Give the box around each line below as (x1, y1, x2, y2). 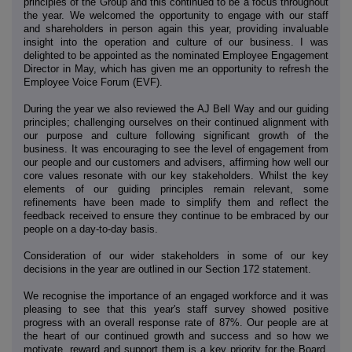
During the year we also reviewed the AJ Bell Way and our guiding (24, 103, 328, 115)
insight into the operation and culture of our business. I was (24, 36, 328, 49)
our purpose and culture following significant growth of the (24, 130, 328, 142)
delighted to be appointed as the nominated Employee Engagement (24, 49, 328, 62)
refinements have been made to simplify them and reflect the (24, 196, 328, 209)
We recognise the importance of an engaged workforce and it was (24, 290, 328, 302)
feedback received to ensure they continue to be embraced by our (24, 210, 328, 222)
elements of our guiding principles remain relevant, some (24, 183, 328, 196)
